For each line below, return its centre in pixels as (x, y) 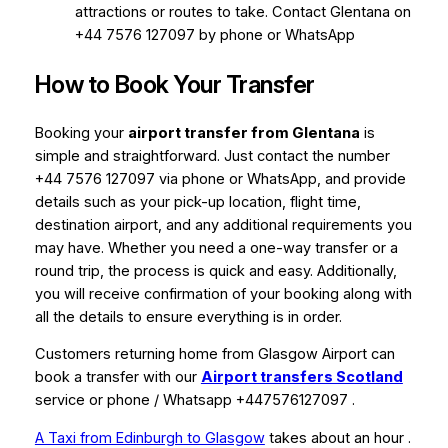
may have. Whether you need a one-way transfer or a (216, 247)
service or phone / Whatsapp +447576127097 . (196, 400)
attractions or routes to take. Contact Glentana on (242, 11)
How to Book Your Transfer (174, 84)
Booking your (81, 132)
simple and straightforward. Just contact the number (212, 155)
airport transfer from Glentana (243, 132)
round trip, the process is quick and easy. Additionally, (215, 270)
